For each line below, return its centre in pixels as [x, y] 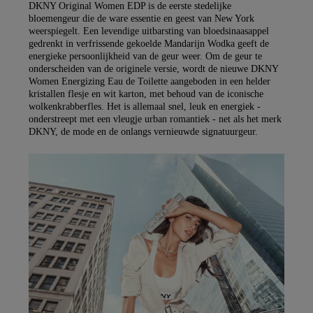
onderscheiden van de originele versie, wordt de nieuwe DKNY [153, 68]
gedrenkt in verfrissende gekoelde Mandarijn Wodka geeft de [149, 43]
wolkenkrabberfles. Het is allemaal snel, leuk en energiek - [145, 106]
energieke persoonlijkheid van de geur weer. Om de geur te [145, 56]
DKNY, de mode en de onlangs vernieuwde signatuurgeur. [143, 131]
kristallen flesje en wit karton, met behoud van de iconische [146, 94]
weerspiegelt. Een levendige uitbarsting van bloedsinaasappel [149, 31]
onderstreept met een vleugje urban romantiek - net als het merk [155, 119]
